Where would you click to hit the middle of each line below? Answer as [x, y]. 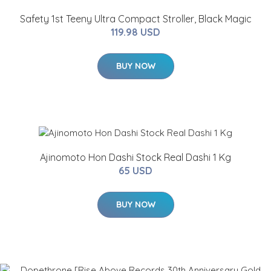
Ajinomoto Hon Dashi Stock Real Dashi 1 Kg [135, 157]
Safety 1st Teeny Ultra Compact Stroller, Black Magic [135, 18]
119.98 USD [135, 32]
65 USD [135, 170]
